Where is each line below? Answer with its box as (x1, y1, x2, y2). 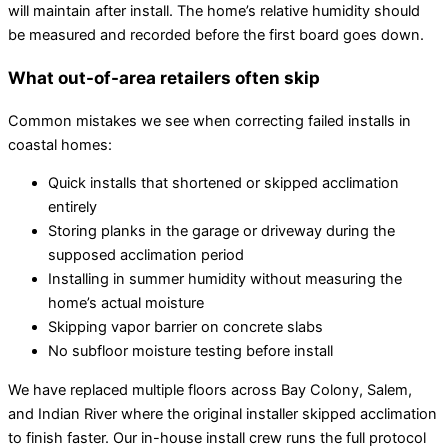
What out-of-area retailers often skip (8, 66, 320, 88)
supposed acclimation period (48, 246, 244, 265)
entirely (48, 198, 97, 217)
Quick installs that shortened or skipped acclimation (48, 174, 399, 193)
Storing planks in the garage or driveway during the (48, 222, 395, 241)
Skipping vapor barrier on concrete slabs (48, 318, 323, 337)
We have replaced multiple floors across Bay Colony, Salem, (8, 380, 412, 399)
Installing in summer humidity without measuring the (48, 270, 402, 289)
